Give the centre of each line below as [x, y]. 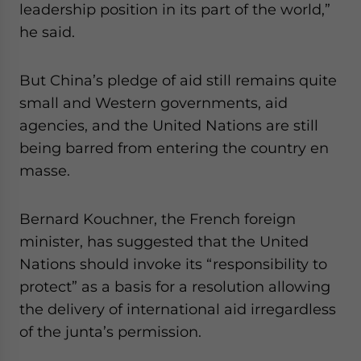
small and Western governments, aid [154, 103]
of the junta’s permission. [110, 332]
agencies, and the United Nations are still [169, 125]
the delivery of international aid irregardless [178, 309]
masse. [45, 170]
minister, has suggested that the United [164, 241]
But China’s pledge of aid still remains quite [178, 80]
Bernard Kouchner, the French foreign [158, 219]
